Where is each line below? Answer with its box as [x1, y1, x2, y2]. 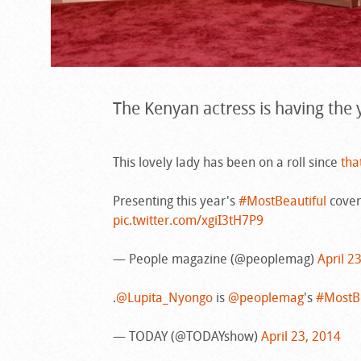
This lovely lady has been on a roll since [112, 152, 341, 171]
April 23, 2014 [260, 326, 341, 345]
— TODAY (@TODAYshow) [112, 326, 261, 345]
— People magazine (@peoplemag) [112, 249, 317, 268]
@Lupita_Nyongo [115, 288, 213, 306]
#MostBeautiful [238, 191, 326, 210]
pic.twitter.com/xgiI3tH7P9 [112, 210, 263, 229]
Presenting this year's [112, 191, 239, 210]
